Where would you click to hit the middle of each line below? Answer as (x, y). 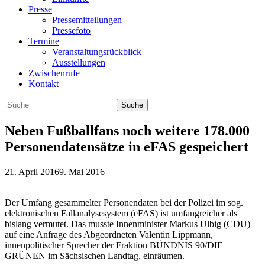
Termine (44, 41)
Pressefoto (71, 30)
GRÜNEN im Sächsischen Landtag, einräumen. (95, 256)
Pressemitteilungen (87, 20)
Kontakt (43, 84)
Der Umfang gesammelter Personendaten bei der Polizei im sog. (124, 202)
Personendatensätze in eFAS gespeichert (127, 146)
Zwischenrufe (54, 73)
